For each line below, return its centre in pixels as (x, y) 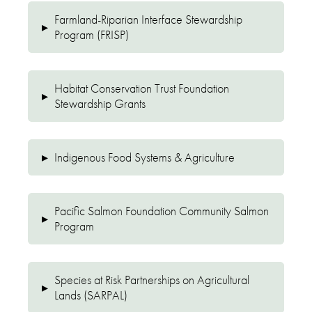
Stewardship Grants (100, 104)
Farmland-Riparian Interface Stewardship (149, 19)
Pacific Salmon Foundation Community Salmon (162, 211)
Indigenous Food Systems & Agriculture (145, 157)
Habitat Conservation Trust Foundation (142, 88)
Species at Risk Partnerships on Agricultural (152, 280)
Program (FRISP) (92, 35)
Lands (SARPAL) (91, 295)
